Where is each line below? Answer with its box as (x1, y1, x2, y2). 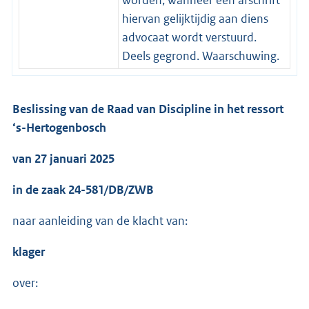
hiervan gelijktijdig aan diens (121, 10, 268, 26)
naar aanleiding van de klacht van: (12, 212, 188, 228)
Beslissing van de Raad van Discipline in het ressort (12, 101, 283, 117)
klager (12, 243, 45, 259)
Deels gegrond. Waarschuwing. (121, 48, 279, 63)
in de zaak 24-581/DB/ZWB (12, 181, 154, 197)
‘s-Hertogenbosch (12, 119, 106, 135)
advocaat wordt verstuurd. (121, 29, 257, 45)
